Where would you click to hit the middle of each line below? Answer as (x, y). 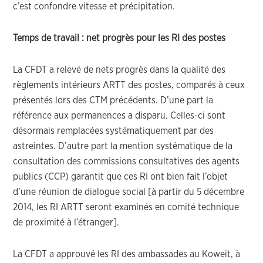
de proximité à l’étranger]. (66, 222)
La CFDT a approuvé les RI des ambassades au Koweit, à (127, 254)
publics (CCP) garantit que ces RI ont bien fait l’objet (121, 177)
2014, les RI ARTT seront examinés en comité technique (126, 207)
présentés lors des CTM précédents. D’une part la (113, 100)
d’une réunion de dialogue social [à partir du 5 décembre (129, 192)
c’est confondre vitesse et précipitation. (94, 6)
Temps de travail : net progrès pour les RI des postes (119, 38)
